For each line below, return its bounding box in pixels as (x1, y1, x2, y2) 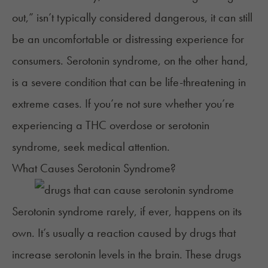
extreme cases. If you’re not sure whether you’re (12, 96, 234, 112)
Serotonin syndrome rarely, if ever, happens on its (12, 203, 242, 220)
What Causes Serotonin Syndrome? (12, 160, 176, 176)
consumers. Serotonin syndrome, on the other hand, (12, 53, 248, 69)
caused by (138, 225, 187, 241)
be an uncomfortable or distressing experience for (12, 31, 244, 47)
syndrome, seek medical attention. (12, 139, 170, 155)
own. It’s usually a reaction (12, 225, 138, 241)
